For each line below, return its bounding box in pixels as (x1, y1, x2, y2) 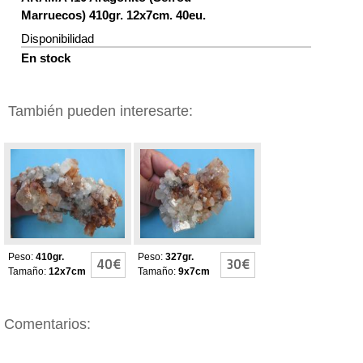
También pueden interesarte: (8, 103, 193, 120)
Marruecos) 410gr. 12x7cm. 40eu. (21, 8, 206, 23)
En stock (21, 51, 70, 66)
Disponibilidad (21, 32, 94, 46)
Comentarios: (4, 316, 91, 333)
